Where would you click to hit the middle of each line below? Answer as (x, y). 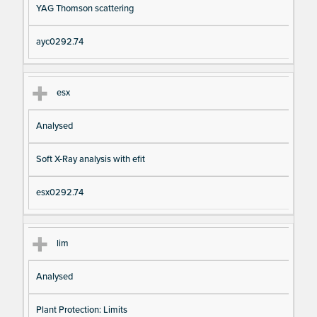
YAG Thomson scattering (85, 9)
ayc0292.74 (59, 42)
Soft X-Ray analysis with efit (90, 160)
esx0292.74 (59, 193)
